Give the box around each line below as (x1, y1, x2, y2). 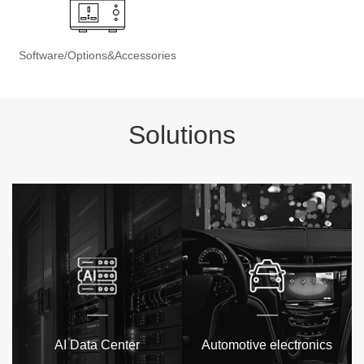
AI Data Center (54, 337, 140, 352)
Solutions (128, 120, 236, 150)
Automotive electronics (201, 337, 332, 352)
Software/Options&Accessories (18, 49, 176, 63)
